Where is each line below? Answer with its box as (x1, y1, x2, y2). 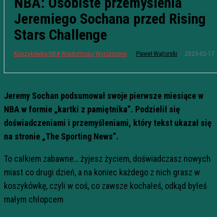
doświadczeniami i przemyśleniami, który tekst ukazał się (4, 118, 212, 128)
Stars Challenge (14, 26, 107, 43)
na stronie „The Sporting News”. (4, 131, 121, 141)
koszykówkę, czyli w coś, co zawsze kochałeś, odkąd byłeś (4, 181, 207, 191)
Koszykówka (14, 50, 47, 57)
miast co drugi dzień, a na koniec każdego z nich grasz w (4, 167, 200, 177)
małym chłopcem (4, 194, 63, 204)
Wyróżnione (95, 50, 127, 57)
